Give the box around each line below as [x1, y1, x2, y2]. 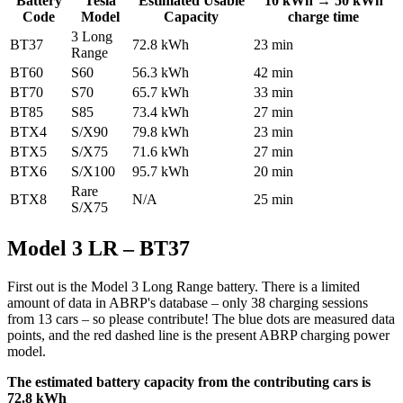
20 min [254, 163, 293, 179]
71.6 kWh [132, 143, 189, 159]
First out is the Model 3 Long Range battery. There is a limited [7, 278, 360, 294]
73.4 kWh [132, 103, 189, 120]
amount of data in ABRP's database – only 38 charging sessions [7, 294, 368, 310]
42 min [254, 64, 293, 80]
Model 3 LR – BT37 [7, 236, 190, 260]
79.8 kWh [132, 123, 189, 139]
